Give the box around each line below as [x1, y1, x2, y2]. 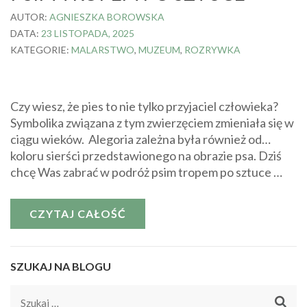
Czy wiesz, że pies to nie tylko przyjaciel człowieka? [10, 99, 278, 114]
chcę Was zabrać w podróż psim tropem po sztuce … [10, 164, 282, 180]
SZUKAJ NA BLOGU [10, 260, 111, 273]
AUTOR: [10, 11, 49, 23]
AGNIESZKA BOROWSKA [49, 11, 164, 23]
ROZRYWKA [184, 44, 241, 56]
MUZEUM [138, 44, 180, 56]
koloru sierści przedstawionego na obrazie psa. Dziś [10, 148, 282, 163]
